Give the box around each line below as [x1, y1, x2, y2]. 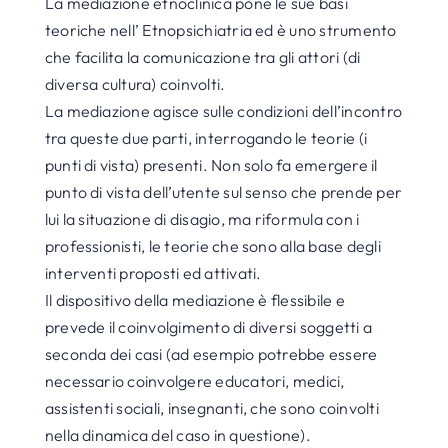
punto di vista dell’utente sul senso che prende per [44, 182, 403, 202]
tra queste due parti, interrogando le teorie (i [44, 128, 368, 148]
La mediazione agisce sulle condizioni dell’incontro [44, 101, 403, 121]
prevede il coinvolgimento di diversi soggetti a [44, 317, 373, 337]
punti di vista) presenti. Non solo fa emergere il [44, 155, 378, 175]
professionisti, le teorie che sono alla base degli [44, 236, 381, 256]
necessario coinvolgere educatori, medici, [44, 371, 345, 391]
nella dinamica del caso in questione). [44, 425, 311, 445]
